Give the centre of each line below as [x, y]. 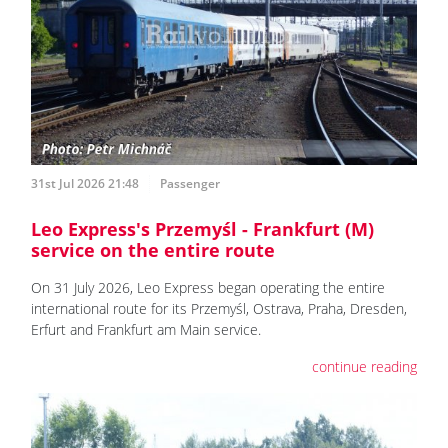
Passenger [190, 184]
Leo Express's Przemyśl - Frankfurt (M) [202, 229]
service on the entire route [153, 250]
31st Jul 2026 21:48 [85, 184]
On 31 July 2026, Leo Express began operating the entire [208, 288]
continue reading [364, 367]
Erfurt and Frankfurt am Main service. [146, 330]
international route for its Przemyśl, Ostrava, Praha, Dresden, [219, 309]
